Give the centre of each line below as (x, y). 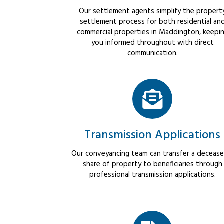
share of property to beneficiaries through (152, 165)
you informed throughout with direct (152, 43)
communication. (152, 54)
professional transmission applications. (152, 175)
